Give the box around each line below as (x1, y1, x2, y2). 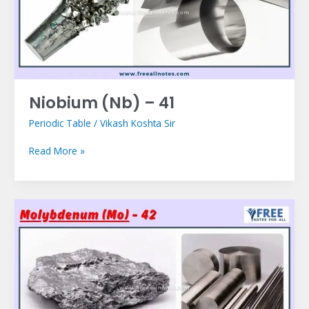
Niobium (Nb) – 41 (28, 92, 175, 114)
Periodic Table (28, 116, 91, 130)
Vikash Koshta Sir (99, 116, 175, 130)
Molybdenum (28, 199, 86, 213)
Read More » (28, 144, 85, 158)
